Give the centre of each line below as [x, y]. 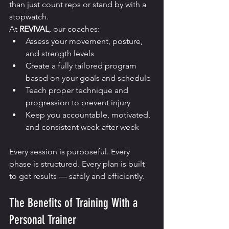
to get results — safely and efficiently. [77, 176]
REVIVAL [34, 29]
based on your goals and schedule [88, 78]
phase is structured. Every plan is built [78, 164]
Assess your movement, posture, [85, 41]
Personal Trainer [43, 220]
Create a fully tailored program [82, 66]
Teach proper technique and [78, 90]
